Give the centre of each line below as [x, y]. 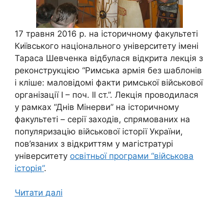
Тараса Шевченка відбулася [74, 58]
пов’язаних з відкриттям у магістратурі [94, 143]
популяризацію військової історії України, [99, 131]
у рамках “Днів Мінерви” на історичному [97, 107]
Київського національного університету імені [107, 46]
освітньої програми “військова [132, 156]
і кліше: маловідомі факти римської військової [109, 82]
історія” [29, 168]
